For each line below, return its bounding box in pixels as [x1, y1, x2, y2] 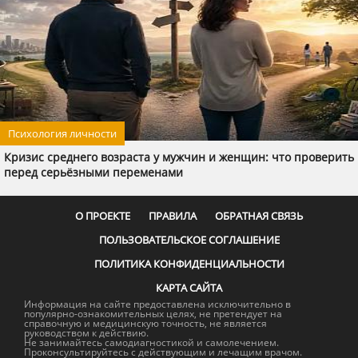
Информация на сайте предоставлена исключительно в [24, 297, 291, 311]
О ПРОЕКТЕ [75, 209, 130, 223]
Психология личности [8, 126, 117, 141]
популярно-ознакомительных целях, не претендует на [24, 307, 282, 320]
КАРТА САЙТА [156, 280, 222, 295]
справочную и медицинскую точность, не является [24, 316, 267, 330]
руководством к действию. [24, 326, 149, 340]
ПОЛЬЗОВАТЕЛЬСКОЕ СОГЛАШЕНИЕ [98, 233, 280, 247]
